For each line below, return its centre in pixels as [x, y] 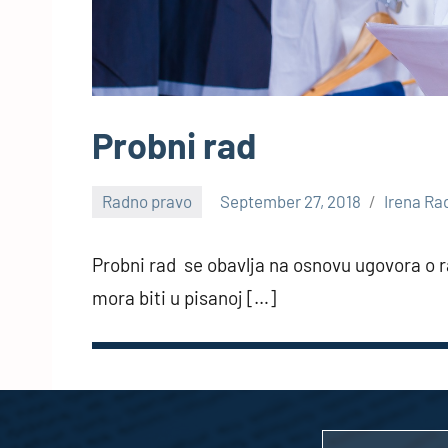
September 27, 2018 [291, 201]
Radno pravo [147, 201]
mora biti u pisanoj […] [184, 298]
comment [127, 244]
